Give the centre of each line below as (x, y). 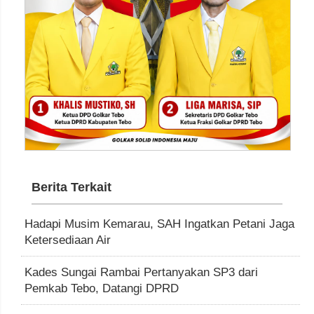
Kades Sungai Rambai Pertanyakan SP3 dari (141, 272)
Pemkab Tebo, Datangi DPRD (102, 288)
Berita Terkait (71, 187)
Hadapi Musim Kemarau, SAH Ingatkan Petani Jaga (159, 224)
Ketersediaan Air (68, 240)
